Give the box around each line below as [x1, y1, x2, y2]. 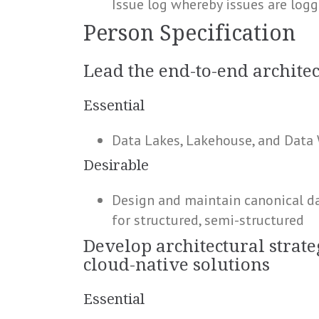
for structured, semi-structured [112, 211, 304, 229]
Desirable [83, 157, 149, 174]
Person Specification [83, 21, 296, 46]
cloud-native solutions [83, 255, 270, 275]
